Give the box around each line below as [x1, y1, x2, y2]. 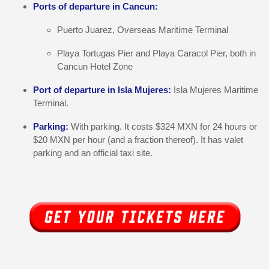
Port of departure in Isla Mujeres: [33, 85, 174, 95]
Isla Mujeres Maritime [174, 85, 258, 95]
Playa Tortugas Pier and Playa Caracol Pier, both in [57, 48, 256, 58]
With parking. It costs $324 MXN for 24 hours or [68, 121, 257, 131]
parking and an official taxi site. [33, 148, 153, 158]
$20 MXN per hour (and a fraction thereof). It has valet [33, 134, 243, 145]
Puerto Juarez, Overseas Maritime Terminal [57, 25, 228, 35]
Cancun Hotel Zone [57, 61, 133, 71]
